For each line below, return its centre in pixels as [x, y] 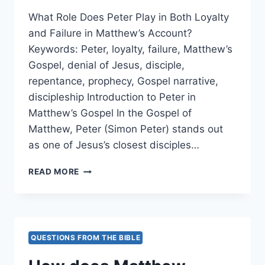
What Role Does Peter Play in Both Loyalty [129, 17]
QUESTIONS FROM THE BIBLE [86, 238]
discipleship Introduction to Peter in [112, 97]
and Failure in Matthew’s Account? [110, 33]
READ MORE [54, 172]
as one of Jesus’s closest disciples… [114, 145]
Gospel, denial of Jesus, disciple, [106, 65]
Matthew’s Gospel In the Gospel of [110, 113]
